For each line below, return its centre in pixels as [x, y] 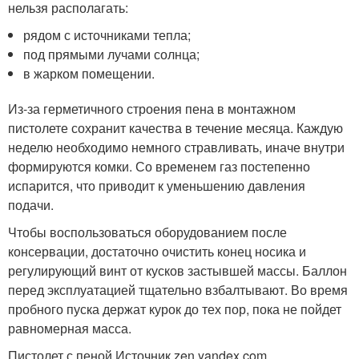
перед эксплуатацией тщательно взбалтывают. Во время [178, 289]
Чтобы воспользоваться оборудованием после [147, 232]
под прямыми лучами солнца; [112, 54]
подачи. [31, 204]
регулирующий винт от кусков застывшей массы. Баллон [177, 270]
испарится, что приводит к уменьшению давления [157, 185]
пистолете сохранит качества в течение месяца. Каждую [175, 127]
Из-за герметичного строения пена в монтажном [152, 108]
